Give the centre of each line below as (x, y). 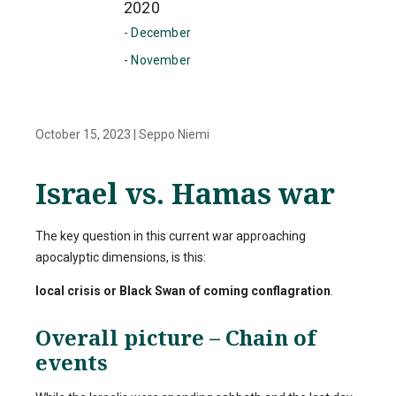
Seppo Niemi (174, 134)
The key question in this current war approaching (171, 236)
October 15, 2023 (84, 134)
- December (157, 33)
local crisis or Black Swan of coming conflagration (183, 291)
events (72, 362)
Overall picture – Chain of (175, 337)
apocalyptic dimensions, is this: (121, 258)
